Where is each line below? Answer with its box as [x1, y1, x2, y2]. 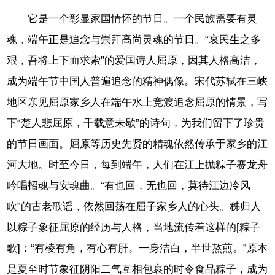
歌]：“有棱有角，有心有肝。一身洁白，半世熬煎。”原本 [7, 242, 268, 255]
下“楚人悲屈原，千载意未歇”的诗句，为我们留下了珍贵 [7, 117, 265, 130]
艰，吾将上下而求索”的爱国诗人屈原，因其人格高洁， [7, 55, 261, 67]
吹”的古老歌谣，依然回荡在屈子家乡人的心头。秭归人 [7, 201, 261, 213]
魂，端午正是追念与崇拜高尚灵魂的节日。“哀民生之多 [7, 34, 261, 46]
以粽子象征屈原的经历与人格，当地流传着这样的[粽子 [7, 222, 261, 234]
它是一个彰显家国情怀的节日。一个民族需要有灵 [28, 13, 258, 25]
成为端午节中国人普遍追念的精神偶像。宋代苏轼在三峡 [7, 76, 268, 88]
